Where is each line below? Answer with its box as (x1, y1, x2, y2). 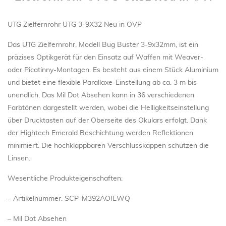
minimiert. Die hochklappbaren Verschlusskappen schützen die (8, 142, 209, 150)
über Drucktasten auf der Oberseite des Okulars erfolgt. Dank (8, 117, 207, 125)
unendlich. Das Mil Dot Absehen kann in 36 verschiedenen (8, 92, 194, 99)
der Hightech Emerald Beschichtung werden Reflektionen (8, 130, 193, 137)
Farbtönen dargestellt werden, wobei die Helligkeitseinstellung (8, 104, 209, 112)
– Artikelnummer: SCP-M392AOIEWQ (8, 195, 130, 203)
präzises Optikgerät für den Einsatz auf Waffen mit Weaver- (8, 54, 203, 62)
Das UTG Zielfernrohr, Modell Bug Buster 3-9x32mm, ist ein (8, 41, 198, 49)
